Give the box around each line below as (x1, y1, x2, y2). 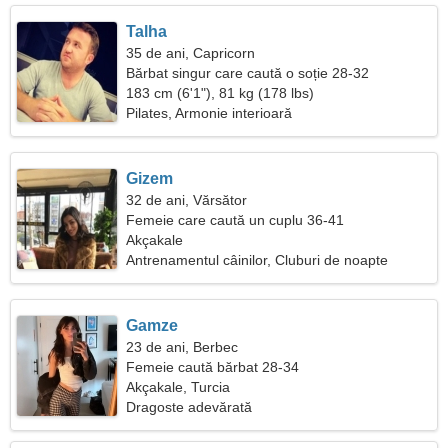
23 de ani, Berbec (126, 339, 239, 355)
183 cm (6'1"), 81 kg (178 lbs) (126, 85, 315, 101)
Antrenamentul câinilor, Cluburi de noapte (126, 252, 389, 268)
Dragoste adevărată (126, 399, 253, 415)
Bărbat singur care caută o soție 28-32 (126, 65, 370, 81)
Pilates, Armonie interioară (126, 105, 293, 121)
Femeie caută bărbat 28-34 (126, 359, 300, 375)
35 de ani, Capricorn (126, 45, 256, 61)
